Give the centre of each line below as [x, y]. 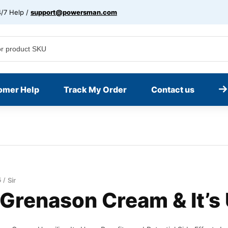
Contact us [173, 90]
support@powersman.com [74, 12]
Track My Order [95, 90]
